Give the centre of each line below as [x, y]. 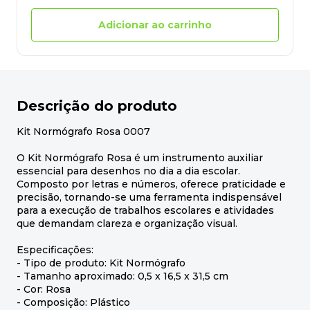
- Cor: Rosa [44, 290]
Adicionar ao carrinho [155, 25]
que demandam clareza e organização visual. [127, 224]
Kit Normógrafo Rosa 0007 [83, 132]
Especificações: [55, 250]
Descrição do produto [97, 106]
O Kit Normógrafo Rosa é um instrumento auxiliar [140, 158]
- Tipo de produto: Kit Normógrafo [101, 263]
